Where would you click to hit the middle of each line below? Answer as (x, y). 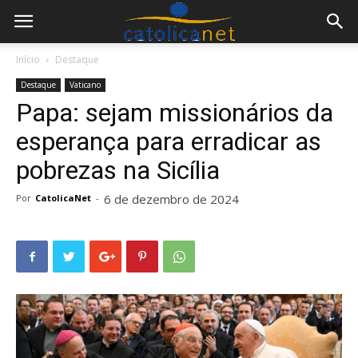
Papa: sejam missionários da (175, 113)
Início (28, 60)
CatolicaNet (63, 198)
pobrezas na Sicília (118, 170)
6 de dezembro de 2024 (171, 199)
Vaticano (85, 85)
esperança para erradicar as (169, 141)
